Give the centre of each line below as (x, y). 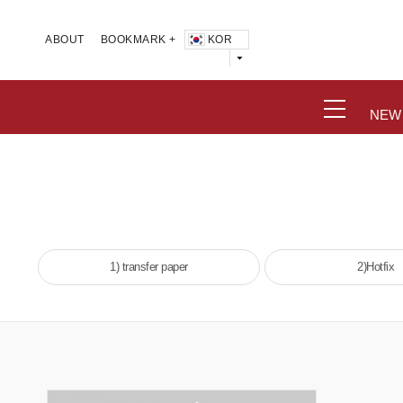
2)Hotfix (376, 267)
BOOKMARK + (138, 40)
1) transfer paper (149, 267)
